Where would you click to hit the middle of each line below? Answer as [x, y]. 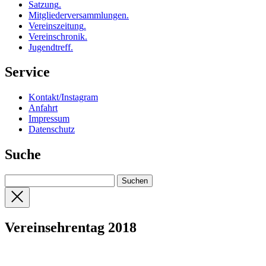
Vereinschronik [57, 36]
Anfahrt [43, 108]
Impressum [49, 119]
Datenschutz [52, 129]
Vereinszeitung [56, 26]
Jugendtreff [50, 47]
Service [27, 72]
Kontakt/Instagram [63, 97]
